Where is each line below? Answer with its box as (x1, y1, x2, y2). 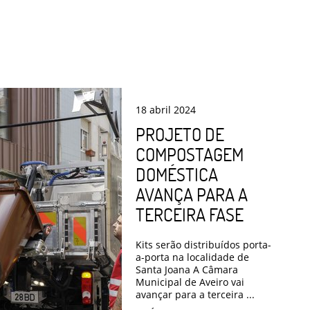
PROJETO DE (136, 122, 224, 145)
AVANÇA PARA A (136, 183, 248, 206)
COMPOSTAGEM (136, 143, 244, 165)
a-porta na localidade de (136, 250, 249, 264)
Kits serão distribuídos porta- (136, 237, 271, 251)
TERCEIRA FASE (136, 203, 244, 226)
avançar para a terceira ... (136, 287, 255, 301)
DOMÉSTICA (136, 163, 218, 185)
